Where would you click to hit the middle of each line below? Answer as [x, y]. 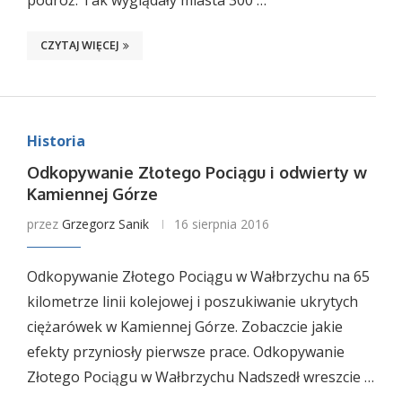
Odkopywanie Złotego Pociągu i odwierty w [197, 172]
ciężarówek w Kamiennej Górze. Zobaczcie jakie [184, 327]
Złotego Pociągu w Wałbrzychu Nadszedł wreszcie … [200, 377]
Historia [56, 141]
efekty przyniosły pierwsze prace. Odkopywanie [185, 352]
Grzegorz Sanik [105, 224]
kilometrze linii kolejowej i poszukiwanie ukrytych [192, 301]
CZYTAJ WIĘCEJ [79, 45]
